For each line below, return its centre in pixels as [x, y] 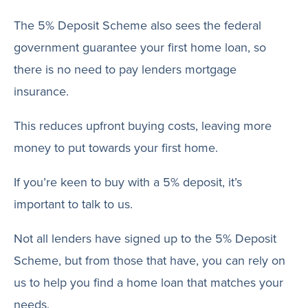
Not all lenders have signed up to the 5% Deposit [145, 238]
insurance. [41, 91]
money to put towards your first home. [116, 147]
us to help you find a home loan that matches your [148, 282]
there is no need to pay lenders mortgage [125, 69]
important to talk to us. [73, 204]
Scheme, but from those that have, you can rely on [150, 260]
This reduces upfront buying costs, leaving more [143, 125]
